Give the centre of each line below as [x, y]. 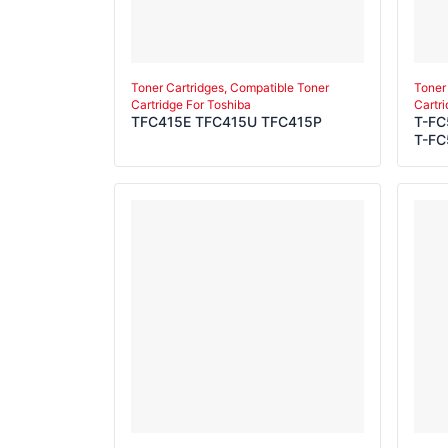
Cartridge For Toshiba [191, 104]
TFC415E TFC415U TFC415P [226, 121]
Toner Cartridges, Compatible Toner [230, 87]
